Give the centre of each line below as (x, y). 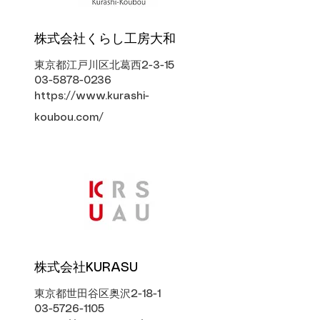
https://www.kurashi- (92, 96)
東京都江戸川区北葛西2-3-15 (104, 66)
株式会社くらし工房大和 (105, 39)
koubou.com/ (69, 118)
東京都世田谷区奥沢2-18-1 (97, 294)
